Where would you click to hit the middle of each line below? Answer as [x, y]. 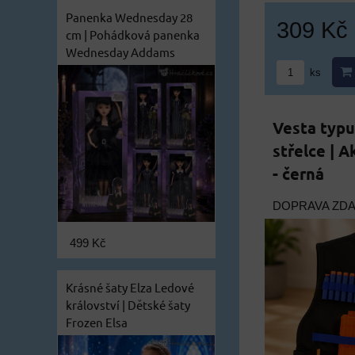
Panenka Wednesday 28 [129, 17]
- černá [298, 173]
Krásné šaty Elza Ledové [130, 287]
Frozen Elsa [97, 322]
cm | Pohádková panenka [133, 34]
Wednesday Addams [120, 52]
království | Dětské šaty [128, 304]
